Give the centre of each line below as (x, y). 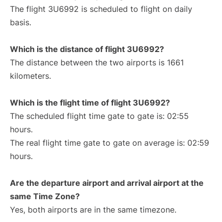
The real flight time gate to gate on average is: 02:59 (110, 143)
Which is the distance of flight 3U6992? (87, 49)
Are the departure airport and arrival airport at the (107, 183)
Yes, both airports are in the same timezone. (93, 210)
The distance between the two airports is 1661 (97, 63)
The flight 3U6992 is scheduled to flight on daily (101, 9)
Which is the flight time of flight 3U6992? (90, 103)
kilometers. (30, 76)
